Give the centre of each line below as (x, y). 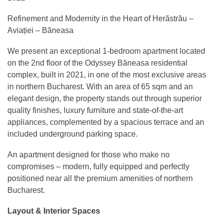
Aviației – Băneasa (40, 30)
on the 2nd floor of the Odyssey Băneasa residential (97, 63)
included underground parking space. (73, 134)
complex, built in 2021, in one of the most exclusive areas (107, 74)
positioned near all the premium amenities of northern (100, 178)
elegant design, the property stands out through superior (105, 98)
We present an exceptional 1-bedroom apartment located (106, 51)
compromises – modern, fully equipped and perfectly (98, 166)
